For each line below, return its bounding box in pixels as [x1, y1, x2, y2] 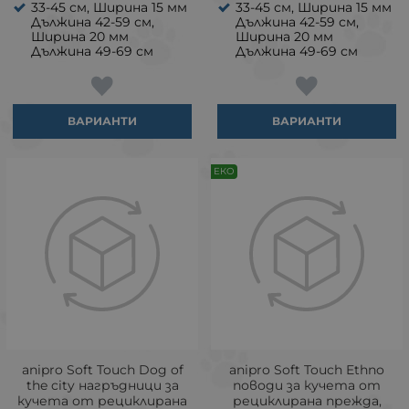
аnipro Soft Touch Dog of [21, 361, 184, 378]
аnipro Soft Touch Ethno [229, 361, 384, 378]
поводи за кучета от [233, 376, 381, 393]
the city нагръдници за [26, 376, 179, 393]
